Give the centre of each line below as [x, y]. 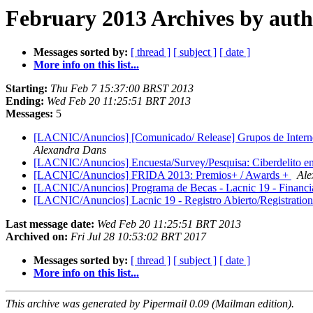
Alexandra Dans [70, 150]
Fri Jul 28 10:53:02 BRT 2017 [138, 237]
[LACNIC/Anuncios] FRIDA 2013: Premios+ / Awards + [162, 175]
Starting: [27, 89]
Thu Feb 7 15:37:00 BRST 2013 [122, 89]
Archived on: [37, 237]
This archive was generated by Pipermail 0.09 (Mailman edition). [150, 304]
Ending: [25, 101]
